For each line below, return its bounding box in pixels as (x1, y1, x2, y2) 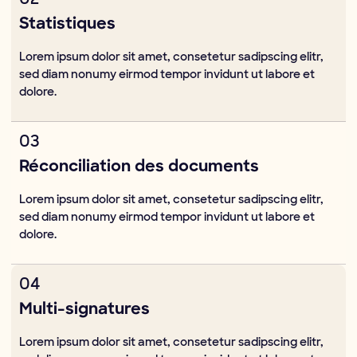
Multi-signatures (19, 302, 150, 319)
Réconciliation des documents (19, 159, 259, 176)
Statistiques (19, 17, 116, 33)
